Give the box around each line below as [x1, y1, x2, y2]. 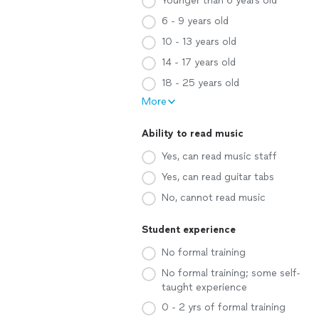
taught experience [162, 281, 247, 293]
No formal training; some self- [162, 267, 300, 279]
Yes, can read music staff [162, 150, 277, 162]
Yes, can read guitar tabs [162, 171, 274, 183]
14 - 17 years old [162, 56, 236, 68]
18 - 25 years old [162, 77, 239, 89]
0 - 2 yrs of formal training [162, 301, 286, 313]
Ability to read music [142, 127, 244, 140]
